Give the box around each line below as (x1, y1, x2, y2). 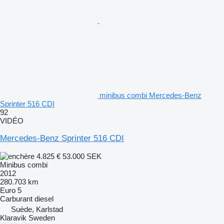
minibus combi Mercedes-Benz (99, 90, 201, 99)
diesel (34, 194, 53, 203)
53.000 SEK (62, 151, 101, 160)
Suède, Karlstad (11, 204, 63, 213)
